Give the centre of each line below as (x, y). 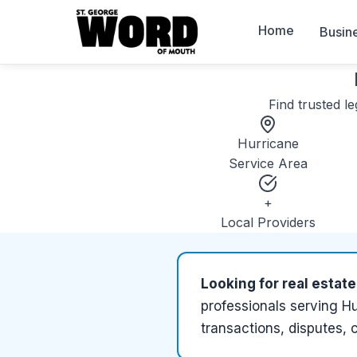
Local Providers (268, 222)
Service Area (268, 163)
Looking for (241, 284)
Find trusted (306, 104)
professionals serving (271, 306)
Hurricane (268, 143)
